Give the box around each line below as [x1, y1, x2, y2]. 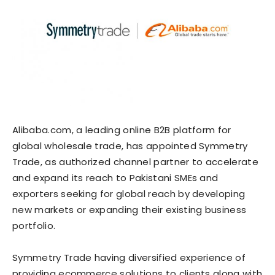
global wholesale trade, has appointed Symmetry [12, 139, 248, 153]
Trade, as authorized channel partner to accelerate [12, 155, 259, 169]
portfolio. [12, 219, 56, 233]
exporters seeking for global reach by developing [12, 187, 246, 201]
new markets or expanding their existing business [12, 203, 247, 217]
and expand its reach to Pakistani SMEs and [12, 171, 219, 185]
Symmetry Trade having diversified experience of [12, 251, 246, 265]
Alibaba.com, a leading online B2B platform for [12, 123, 231, 137]
